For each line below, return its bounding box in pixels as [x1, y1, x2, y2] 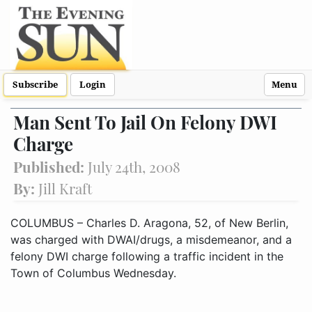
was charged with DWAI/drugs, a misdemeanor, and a [10, 233, 292, 247]
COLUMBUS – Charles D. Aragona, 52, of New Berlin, [10, 216, 288, 230]
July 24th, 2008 [88, 157, 180, 176]
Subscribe [13, 79, 58, 90]
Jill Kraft [38, 178, 92, 198]
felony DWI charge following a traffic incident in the [10, 249, 283, 263]
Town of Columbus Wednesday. [10, 266, 176, 280]
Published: [13, 157, 88, 176]
